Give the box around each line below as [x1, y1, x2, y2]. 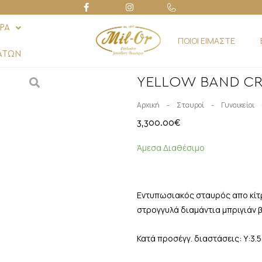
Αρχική [137, 100, 160, 110]
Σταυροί [177, 100, 204, 110]
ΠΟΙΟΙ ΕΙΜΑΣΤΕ [177, 35, 235, 46]
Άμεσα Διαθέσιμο [137, 142, 205, 153]
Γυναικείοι [221, 100, 254, 110]
